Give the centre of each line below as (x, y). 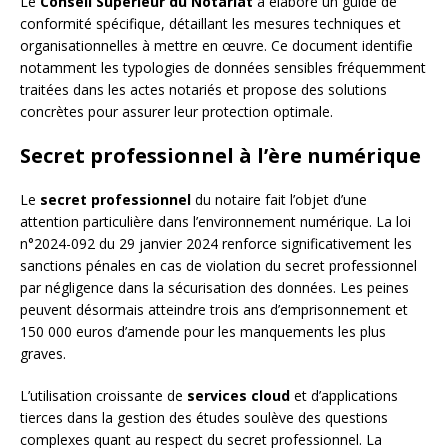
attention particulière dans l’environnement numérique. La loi (215, 222)
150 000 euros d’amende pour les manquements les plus (203, 332)
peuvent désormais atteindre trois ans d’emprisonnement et (214, 310)
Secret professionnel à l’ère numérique (220, 156)
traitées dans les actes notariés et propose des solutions (203, 90)
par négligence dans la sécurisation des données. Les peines (214, 288)
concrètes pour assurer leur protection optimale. (176, 112)
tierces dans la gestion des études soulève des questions (204, 418)
